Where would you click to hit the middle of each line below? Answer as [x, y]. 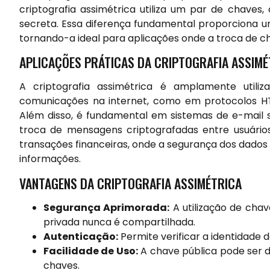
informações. [50, 159]
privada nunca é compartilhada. [119, 222]
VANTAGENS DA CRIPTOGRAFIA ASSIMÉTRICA [130, 183]
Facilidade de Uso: [91, 251]
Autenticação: [81, 236]
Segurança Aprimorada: [107, 207]
